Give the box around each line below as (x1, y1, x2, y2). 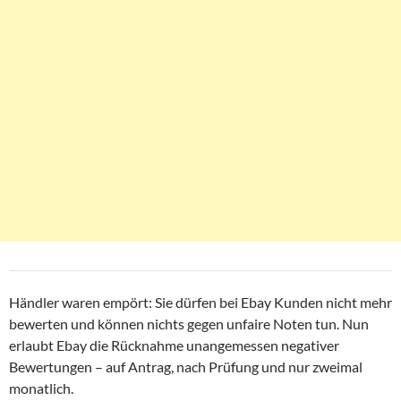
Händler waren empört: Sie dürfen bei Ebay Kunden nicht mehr (9, 294, 392, 311)
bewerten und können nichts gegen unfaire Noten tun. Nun (9, 315, 369, 333)
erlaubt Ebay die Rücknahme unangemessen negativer (9, 337, 339, 354)
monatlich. (9, 380, 73, 397)
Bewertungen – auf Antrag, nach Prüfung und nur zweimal (9, 358, 363, 376)
